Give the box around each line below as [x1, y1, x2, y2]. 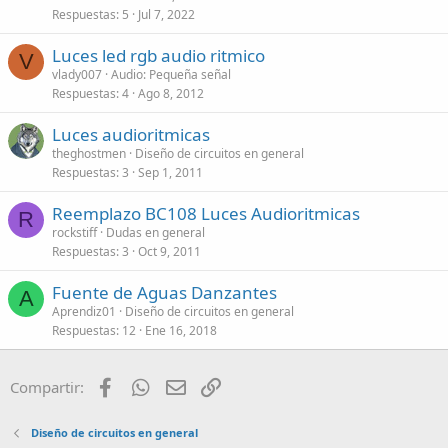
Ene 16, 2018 [145, 322, 217, 339]
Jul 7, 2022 [138, 6, 195, 23]
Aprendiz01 [52, 303, 116, 320]
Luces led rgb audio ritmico [52, 44, 265, 67]
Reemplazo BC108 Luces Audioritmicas [52, 202, 360, 225]
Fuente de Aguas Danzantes [52, 281, 277, 304]
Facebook [117, 375, 184, 395]
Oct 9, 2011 [138, 243, 201, 260]
